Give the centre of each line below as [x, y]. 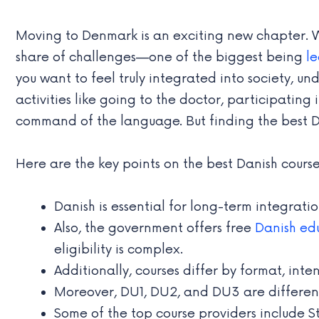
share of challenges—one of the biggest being [161, 57]
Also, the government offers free [155, 228]
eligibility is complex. [119, 249]
